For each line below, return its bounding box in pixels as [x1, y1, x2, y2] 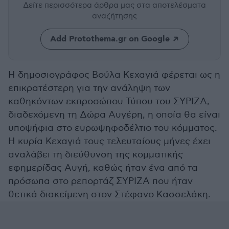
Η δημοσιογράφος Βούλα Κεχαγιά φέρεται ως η [8, 70, 220, 80]
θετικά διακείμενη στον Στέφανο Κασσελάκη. [8, 189, 211, 200]
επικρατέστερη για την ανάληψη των [8, 83, 170, 94]
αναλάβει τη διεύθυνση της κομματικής [8, 149, 183, 160]
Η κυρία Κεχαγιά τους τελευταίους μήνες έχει [8, 136, 211, 147]
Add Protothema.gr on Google [50, 34, 170, 44]
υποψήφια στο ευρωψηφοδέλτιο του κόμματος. [8, 123, 217, 133]
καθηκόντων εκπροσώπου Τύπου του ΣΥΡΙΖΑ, [8, 96, 210, 107]
